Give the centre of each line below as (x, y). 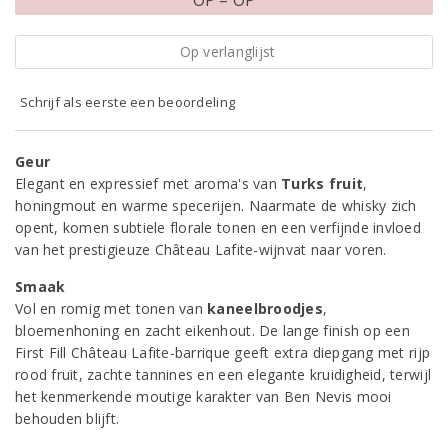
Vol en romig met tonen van (111, 308)
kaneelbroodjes (265, 308)
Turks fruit (322, 183)
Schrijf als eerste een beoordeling (128, 102)
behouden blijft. (67, 418)
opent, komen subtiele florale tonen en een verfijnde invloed (218, 227)
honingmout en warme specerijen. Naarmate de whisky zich (216, 205)
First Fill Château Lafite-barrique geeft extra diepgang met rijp (223, 352)
